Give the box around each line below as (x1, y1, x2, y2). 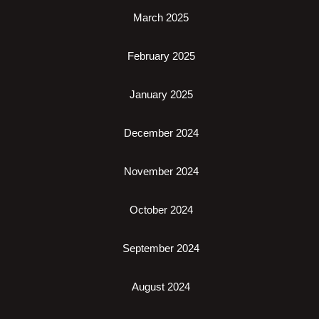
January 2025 (129, 88, 193, 100)
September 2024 (122, 241, 199, 254)
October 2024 (129, 203, 193, 216)
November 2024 (123, 164, 199, 177)
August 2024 (132, 280, 190, 293)
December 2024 (123, 126, 199, 139)
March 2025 (133, 11, 189, 23)
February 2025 (127, 49, 195, 62)
